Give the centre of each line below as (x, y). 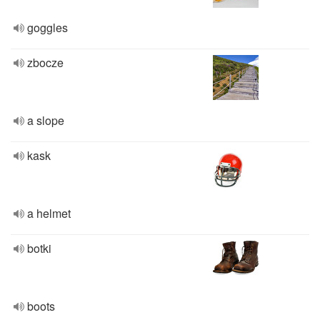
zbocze (45, 62)
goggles (47, 27)
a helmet (49, 213)
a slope (46, 120)
